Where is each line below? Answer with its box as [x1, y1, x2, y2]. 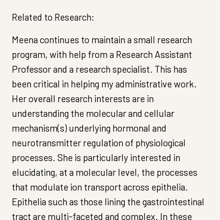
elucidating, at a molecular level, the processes [12, 166, 197, 178]
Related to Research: [12, 11, 94, 23]
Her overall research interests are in [12, 92, 154, 104]
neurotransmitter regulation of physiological [12, 137, 186, 148]
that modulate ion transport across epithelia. [12, 181, 188, 192]
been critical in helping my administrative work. [12, 78, 197, 89]
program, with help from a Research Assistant [12, 48, 192, 60]
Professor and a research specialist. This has [12, 63, 187, 75]
